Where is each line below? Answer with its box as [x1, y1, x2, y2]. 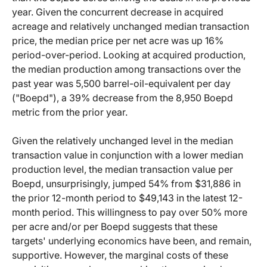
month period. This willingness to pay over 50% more [12, 206, 247, 219]
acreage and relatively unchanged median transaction [12, 20, 249, 33]
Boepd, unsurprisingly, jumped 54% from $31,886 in [12, 178, 241, 190]
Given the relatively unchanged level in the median [12, 135, 233, 147]
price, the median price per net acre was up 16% [12, 35, 223, 47]
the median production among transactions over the [12, 63, 241, 76]
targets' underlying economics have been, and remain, [12, 235, 252, 247]
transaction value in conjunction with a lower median [12, 149, 243, 162]
